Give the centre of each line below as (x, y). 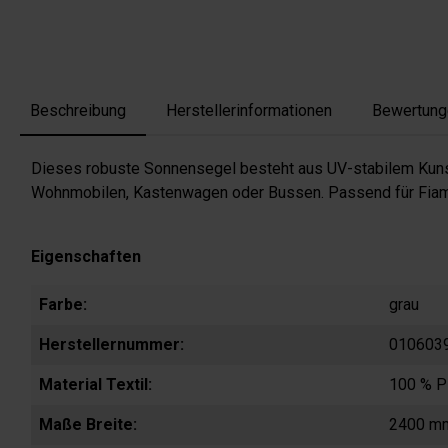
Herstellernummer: (111, 345)
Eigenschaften (86, 257)
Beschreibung (78, 111)
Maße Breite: (88, 425)
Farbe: (63, 305)
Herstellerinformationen (249, 111)
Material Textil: (95, 385)
